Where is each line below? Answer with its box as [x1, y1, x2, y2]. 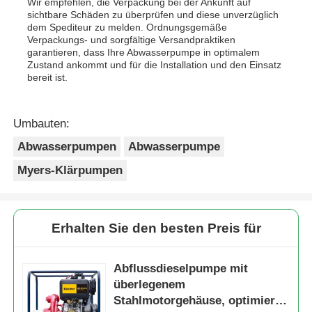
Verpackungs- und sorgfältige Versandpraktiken [27, 33, 236, 45]
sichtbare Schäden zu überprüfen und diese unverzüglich [27, 8, 279, 20]
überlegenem [114, 278, 186, 292]
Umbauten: [13, 116, 70, 130]
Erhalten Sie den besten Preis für [51, 221, 261, 236]
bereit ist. [27, 71, 68, 83]
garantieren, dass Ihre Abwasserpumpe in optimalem [27, 46, 260, 58]
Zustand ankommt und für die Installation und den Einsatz [27, 58, 282, 70]
